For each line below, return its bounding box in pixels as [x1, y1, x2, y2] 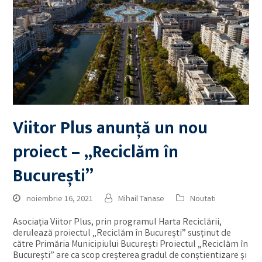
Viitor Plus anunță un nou [13, 114, 208, 143]
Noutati [190, 193, 216, 206]
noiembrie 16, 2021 [26, 193, 94, 206]
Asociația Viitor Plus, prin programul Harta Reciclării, [13, 216, 222, 230]
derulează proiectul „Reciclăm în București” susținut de [13, 227, 232, 241]
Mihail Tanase [118, 193, 165, 206]
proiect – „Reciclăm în [13, 138, 179, 167]
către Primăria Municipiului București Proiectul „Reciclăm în [13, 238, 249, 252]
